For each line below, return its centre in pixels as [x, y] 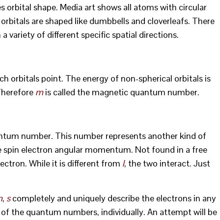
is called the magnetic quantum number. [121, 92]
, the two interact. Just [167, 163]
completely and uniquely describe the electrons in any [114, 198]
